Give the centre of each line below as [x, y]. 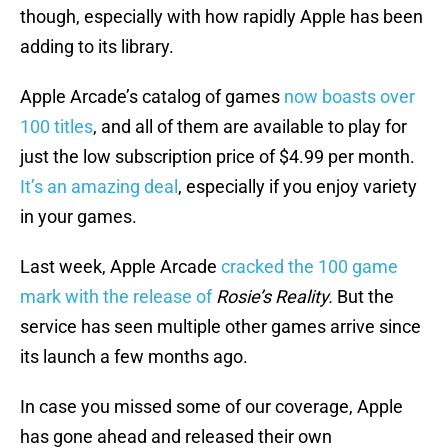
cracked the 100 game [309, 267]
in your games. [78, 217]
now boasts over [349, 97]
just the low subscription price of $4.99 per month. [217, 157]
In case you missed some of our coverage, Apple [211, 407]
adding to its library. [97, 47]
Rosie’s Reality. [276, 297]
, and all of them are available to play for [250, 127]
